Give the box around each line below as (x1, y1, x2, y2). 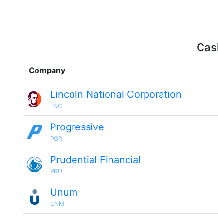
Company (29, 65, 65, 75)
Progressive (50, 121, 104, 133)
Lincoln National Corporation (50, 89, 182, 100)
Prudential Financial (50, 154, 141, 165)
